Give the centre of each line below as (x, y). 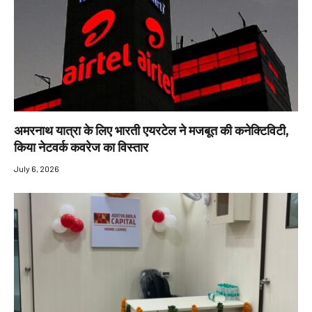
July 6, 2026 (37, 169)
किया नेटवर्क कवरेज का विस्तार (81, 148)
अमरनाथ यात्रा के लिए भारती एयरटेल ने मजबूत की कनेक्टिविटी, (151, 131)
